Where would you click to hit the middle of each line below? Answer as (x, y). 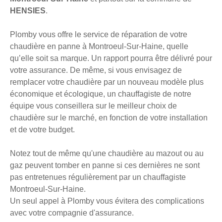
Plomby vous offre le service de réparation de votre (99, 35)
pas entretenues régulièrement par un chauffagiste (98, 177)
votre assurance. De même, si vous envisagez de (96, 70)
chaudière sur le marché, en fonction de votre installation (109, 118)
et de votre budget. (42, 130)
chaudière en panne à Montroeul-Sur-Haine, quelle (99, 47)
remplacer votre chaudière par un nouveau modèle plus (107, 82)
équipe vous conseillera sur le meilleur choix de (93, 106)
